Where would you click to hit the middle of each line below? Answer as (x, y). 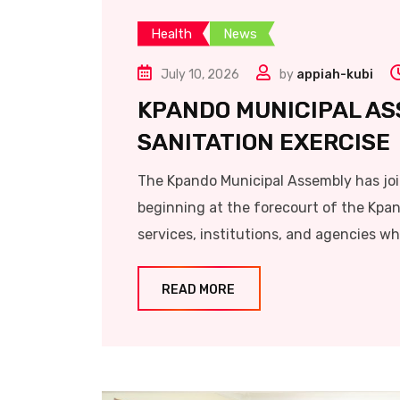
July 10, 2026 (200, 74)
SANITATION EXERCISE (264, 142)
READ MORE (198, 289)
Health (171, 33)
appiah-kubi (335, 74)
